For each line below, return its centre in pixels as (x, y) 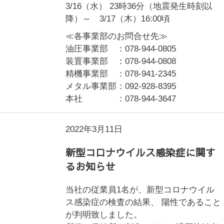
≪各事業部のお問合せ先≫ (117, 36)
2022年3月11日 (94, 129)
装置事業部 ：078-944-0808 (121, 61)
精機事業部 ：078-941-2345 (121, 74)
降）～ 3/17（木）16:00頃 (118, 19)
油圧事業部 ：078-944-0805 (121, 49)
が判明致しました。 (104, 215)
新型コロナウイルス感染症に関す (141, 152)
